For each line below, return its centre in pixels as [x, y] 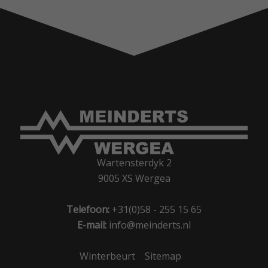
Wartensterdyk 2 [134, 163]
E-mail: [92, 225]
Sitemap [163, 256]
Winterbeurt [107, 256]
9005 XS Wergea [134, 179]
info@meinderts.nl [150, 225]
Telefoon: [88, 210]
